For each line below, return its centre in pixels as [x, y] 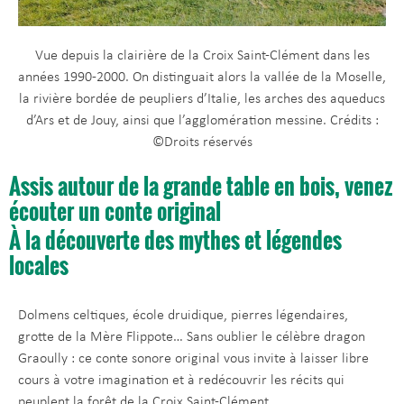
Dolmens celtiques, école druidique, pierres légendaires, [183, 316]
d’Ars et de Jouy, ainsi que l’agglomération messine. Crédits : [202, 120]
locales [39, 266]
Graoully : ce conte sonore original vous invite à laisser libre [193, 359]
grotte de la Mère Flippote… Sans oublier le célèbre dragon [192, 338]
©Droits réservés [202, 142]
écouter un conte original [115, 211]
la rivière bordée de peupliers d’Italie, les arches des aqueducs [202, 99]
